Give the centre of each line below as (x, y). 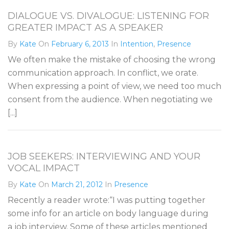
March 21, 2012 (77, 185)
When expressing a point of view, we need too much (114, 86)
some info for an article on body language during (108, 213)
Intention (137, 44)
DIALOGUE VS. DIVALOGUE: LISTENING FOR (108, 16)
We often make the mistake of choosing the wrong (112, 60)
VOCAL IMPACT (44, 168)
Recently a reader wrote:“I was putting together (107, 200)
